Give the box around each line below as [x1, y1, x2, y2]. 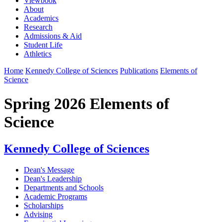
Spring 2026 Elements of [4, 95, 169, 113]
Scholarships [24, 201, 63, 210]
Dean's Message [24, 165, 74, 174]
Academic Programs [24, 192, 87, 201]
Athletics [24, 49, 52, 58]
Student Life [24, 40, 62, 49]
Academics [24, 13, 58, 22]
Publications [120, 66, 158, 75]
